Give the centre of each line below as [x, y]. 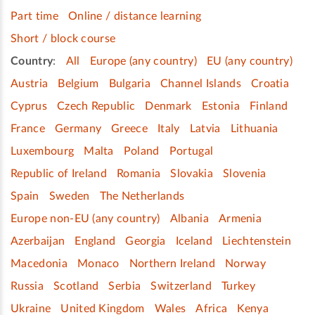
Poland [141, 151]
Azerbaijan [38, 241]
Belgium [78, 83]
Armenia [240, 218]
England [95, 241]
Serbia [125, 286]
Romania [139, 173]
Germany [78, 128]
